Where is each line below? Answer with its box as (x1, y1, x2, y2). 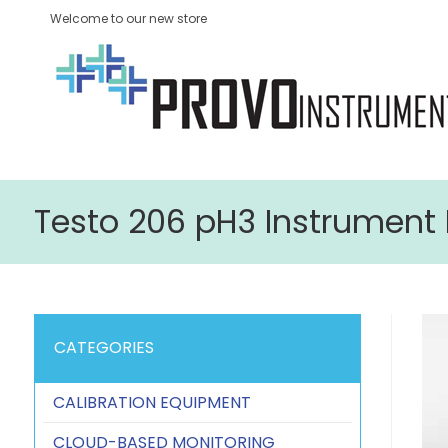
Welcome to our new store (50, 10, 207, 27)
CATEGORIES (53, 336, 154, 359)
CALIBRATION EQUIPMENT (52, 391, 251, 414)
